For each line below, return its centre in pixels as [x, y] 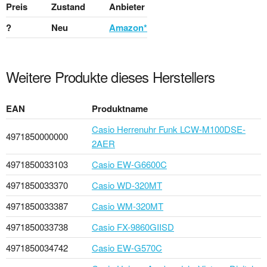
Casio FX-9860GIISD [133, 226]
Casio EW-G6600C [129, 164]
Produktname [120, 108]
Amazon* [128, 27]
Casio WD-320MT [127, 185]
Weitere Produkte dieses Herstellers [110, 76]
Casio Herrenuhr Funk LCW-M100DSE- [169, 129]
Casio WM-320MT [128, 206]
